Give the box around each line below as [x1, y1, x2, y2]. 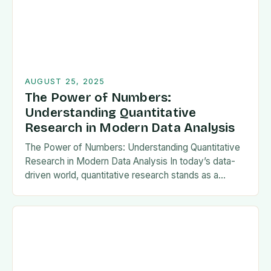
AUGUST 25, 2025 [25, 77, 105, 87]
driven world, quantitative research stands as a [25, 169, 218, 181]
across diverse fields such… [25, 197, 142, 209]
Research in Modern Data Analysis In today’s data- [25, 155, 235, 168]
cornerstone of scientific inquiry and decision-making [25, 183, 246, 195]
